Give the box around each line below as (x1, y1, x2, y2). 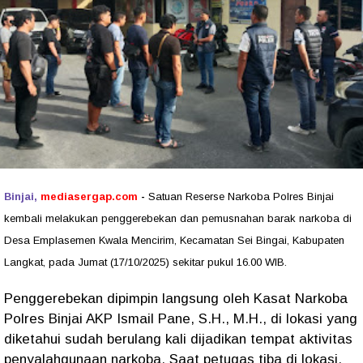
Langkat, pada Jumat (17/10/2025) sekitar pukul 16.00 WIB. (4, 256, 287, 269)
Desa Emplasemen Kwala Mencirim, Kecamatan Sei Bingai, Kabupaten (4, 234, 344, 247)
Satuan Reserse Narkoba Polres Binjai (148, 190, 334, 203)
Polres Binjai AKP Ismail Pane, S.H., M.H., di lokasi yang (4, 311, 357, 327)
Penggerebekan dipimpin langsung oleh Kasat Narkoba (4, 291, 348, 307)
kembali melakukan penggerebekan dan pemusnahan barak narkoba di (4, 212, 352, 225)
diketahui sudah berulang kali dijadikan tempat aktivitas (4, 331, 352, 348)
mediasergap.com (41, 190, 138, 203)
